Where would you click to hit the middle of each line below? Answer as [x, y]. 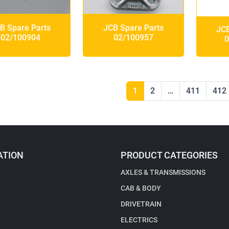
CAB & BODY [141, 188]
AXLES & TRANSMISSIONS [163, 172]
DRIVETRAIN [141, 204]
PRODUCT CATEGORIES [169, 155]
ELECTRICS [139, 220]
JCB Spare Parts [133, 28]
